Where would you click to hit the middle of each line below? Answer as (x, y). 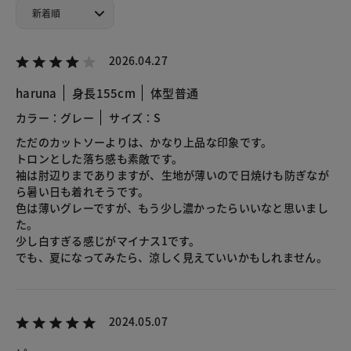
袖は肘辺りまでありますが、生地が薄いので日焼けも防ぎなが (172, 174)
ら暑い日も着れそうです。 (83, 191)
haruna (36, 92)
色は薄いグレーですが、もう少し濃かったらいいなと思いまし (172, 207)
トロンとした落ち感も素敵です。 (100, 158)
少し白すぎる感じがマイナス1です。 (108, 240)
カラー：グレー (55, 117)
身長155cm (103, 92)
